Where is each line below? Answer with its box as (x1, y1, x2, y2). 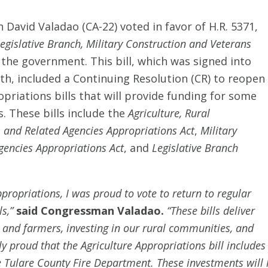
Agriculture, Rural (128, 106, 210, 120)
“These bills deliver (167, 203, 255, 218)
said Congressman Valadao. (16, 203, 167, 218)
